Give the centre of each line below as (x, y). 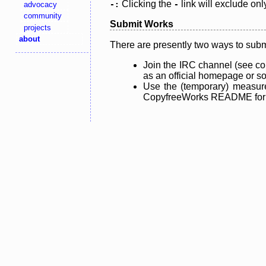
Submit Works (142, 24)
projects (38, 27)
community (43, 16)
